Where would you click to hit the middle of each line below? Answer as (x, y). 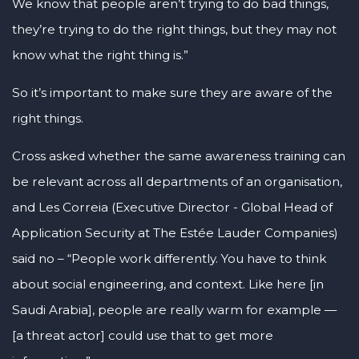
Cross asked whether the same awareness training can (179, 156)
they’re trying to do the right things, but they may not (174, 29)
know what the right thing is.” (100, 54)
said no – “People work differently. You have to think (169, 259)
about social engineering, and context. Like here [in (168, 284)
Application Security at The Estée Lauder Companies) (175, 233)
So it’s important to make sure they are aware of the (172, 93)
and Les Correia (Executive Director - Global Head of (172, 208)
